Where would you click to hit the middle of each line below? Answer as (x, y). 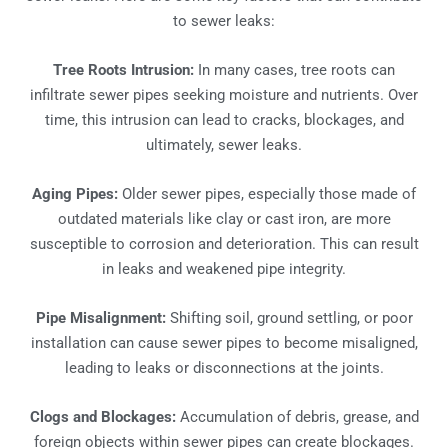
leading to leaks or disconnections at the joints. (224, 367)
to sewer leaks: (224, 20)
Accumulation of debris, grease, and (297, 416)
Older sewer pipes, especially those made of (267, 193)
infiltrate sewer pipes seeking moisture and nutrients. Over (224, 94)
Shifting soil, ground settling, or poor (289, 317)
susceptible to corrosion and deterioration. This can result (224, 243)
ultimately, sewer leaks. (224, 144)
